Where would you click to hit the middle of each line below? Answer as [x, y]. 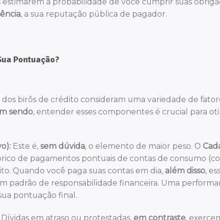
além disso [185, 171]
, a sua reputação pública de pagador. [94, 14]
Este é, [26, 146]
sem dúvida [63, 146]
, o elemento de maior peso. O [144, 146]
